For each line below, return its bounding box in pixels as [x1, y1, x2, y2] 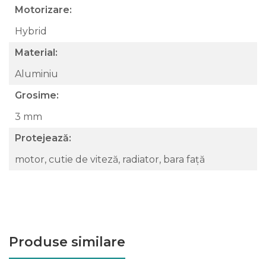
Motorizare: [15, 4, 72, 15]
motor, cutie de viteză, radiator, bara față [15, 153, 207, 165]
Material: [15, 46, 58, 58]
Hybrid [15, 25, 49, 37]
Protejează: [15, 132, 71, 144]
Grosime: [15, 89, 59, 101]
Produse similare [9, 233, 125, 250]
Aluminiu [15, 68, 61, 80]
